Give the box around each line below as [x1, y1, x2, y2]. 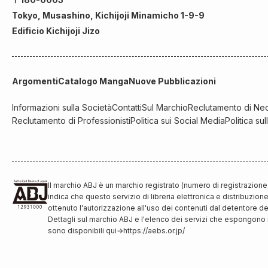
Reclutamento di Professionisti [12, 115, 130, 126]
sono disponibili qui [48, 226, 117, 235]
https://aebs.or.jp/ [123, 226, 185, 235]
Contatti [112, 102, 142, 112]
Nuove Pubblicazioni [129, 75, 216, 86]
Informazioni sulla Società [12, 102, 112, 112]
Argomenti [12, 75, 58, 86]
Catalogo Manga [58, 75, 129, 86]
